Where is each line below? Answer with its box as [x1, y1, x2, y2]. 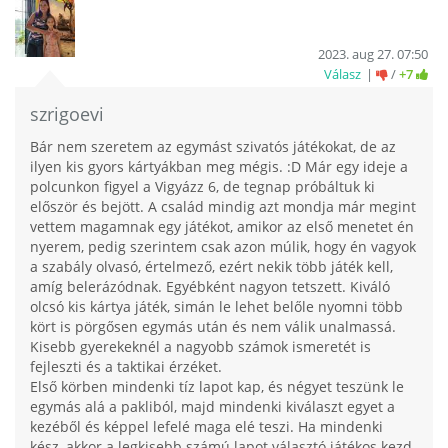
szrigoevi [30, 102, 104, 127]
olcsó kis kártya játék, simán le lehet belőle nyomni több [30, 297, 403, 317]
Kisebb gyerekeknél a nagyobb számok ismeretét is [30, 337, 371, 357]
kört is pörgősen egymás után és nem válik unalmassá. [30, 317, 396, 337]
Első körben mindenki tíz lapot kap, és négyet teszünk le [30, 377, 404, 397]
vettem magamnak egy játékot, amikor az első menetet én [30, 217, 414, 237]
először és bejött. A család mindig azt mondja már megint [30, 197, 416, 217]
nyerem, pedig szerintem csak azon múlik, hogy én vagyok [30, 237, 416, 257]
